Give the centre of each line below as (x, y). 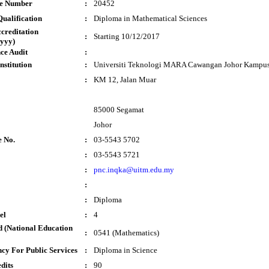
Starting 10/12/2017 (127, 36)
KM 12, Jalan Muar (125, 80)
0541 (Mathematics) (126, 233)
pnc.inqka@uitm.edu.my (134, 170)
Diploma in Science (125, 250)
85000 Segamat (119, 110)
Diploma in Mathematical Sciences (150, 18)
